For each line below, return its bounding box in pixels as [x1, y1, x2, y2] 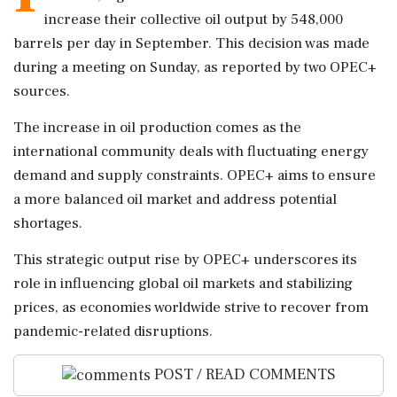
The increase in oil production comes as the [13, 118, 301, 137]
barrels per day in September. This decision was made [13, 34, 370, 53]
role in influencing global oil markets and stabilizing [13, 274, 353, 293]
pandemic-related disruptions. [13, 322, 213, 341]
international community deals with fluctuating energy [13, 142, 369, 161]
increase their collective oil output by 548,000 [44, 10, 343, 29]
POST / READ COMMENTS [150, 364, 336, 385]
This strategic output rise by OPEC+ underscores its [13, 250, 357, 269]
